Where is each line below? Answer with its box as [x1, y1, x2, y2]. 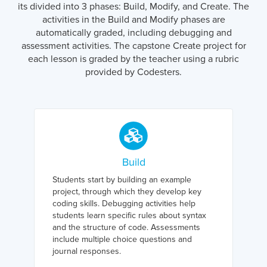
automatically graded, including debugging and [35, 27, 232, 39]
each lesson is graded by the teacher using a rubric [28, 53, 239, 65]
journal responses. [52, 246, 121, 256]
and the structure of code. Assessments [52, 222, 200, 232]
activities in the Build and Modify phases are [42, 14, 225, 26]
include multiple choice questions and [52, 234, 192, 244]
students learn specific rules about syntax [52, 210, 206, 221]
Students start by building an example [52, 175, 191, 185]
